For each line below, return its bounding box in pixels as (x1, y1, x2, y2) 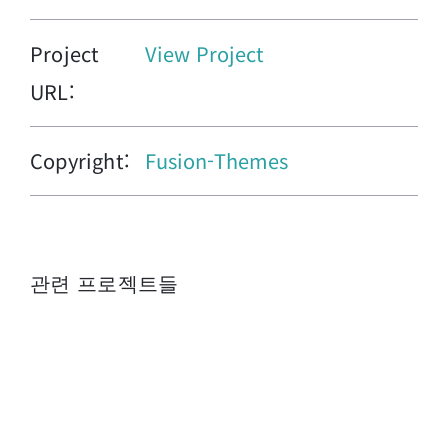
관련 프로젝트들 (30, 268, 179, 298)
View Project (145, 39, 264, 69)
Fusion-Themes (145, 146, 288, 176)
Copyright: (30, 146, 130, 176)
